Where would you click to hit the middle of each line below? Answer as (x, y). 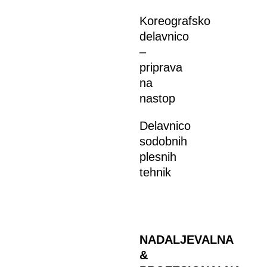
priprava (161, 68)
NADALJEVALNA (186, 240)
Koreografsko (175, 21)
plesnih (158, 157)
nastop (157, 99)
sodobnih (163, 142)
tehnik (155, 173)
